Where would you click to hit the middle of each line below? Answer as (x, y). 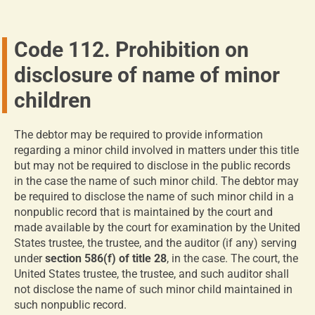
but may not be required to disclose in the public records (152, 166)
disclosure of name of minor (147, 75)
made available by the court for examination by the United (157, 227)
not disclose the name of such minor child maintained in (153, 289)
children (53, 100)
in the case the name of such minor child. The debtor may (156, 181)
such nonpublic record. (70, 305)
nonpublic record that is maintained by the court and (143, 212)
